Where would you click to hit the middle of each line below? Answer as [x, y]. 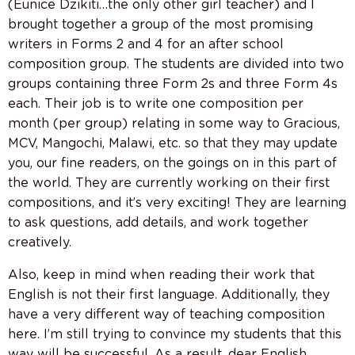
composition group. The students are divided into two [176, 64]
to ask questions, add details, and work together [158, 223]
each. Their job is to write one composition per [156, 104]
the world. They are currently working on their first [169, 183]
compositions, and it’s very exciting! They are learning [177, 203]
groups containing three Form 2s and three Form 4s [173, 84]
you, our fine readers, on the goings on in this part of [172, 163]
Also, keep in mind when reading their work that [161, 275]
